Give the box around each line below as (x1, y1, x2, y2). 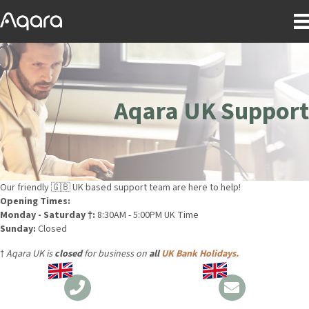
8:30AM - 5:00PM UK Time (97, 208, 199, 223)
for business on (82, 247, 149, 261)
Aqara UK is (6, 247, 54, 261)
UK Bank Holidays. (161, 247, 239, 261)
